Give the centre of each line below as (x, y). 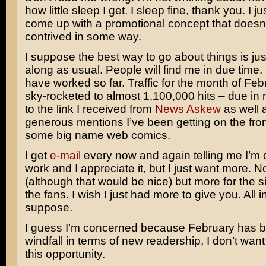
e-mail (65, 155)
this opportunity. (65, 254)
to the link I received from (90, 109)
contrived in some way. (83, 37)
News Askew (188, 109)
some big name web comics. (97, 135)
